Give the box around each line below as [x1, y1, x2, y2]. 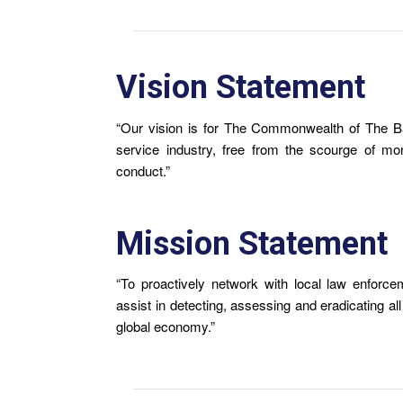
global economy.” [116, 317, 216, 336]
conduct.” [116, 160, 171, 180]
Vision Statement [116, 67, 366, 106]
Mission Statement [116, 224, 389, 263]
